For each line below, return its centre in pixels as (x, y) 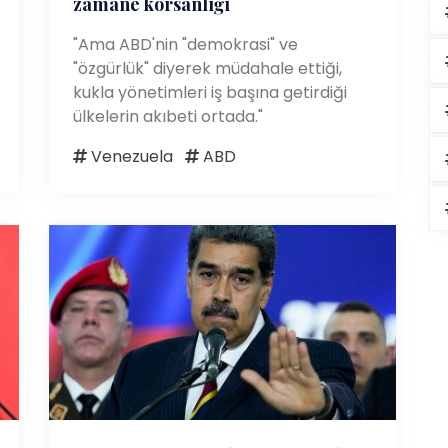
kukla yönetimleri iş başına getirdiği (210, 92)
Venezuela (130, 156)
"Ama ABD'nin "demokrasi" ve (185, 44)
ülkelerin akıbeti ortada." (168, 116)
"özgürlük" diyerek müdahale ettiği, (207, 68)
